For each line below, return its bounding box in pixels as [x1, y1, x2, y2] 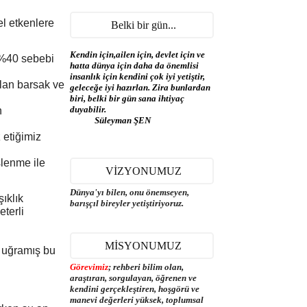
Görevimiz [70, 262, 108, 272]
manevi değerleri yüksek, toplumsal [70, 295, 204, 305]
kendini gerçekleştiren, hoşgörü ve [70, 284, 199, 294]
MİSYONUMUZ [105, 240, 182, 251]
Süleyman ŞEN [70, 115, 151, 125]
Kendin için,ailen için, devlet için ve [70, 49, 205, 60]
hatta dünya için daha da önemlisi [70, 60, 199, 71]
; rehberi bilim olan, [108, 262, 184, 272]
